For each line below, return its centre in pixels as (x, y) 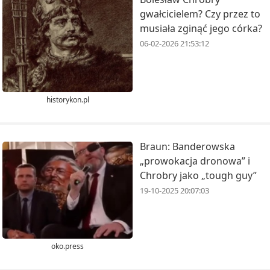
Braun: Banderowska (187, 146)
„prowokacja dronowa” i (195, 161)
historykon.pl (67, 99)
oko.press (67, 246)
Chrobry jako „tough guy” (198, 175)
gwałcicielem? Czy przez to (200, 14)
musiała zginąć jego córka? (201, 28)
